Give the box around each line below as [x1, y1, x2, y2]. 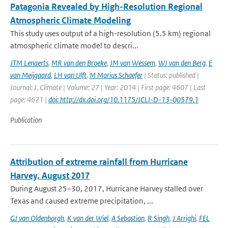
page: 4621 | [10, 95, 48, 104]
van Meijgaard [10, 70, 51, 80]
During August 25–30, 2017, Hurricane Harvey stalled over [10, 184, 203, 193]
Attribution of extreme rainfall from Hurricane [10, 156, 188, 167]
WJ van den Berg [158, 58, 206, 68]
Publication [10, 115, 42, 125]
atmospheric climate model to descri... [10, 41, 138, 50]
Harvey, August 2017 [10, 170, 90, 181]
